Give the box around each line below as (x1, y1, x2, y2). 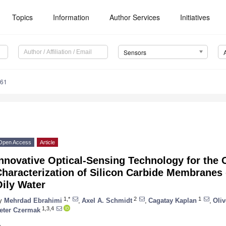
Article (40, 139, 55, 146)
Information (53, 12, 90, 22)
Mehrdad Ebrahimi (4, 196, 62, 204)
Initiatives (180, 12, 210, 22)
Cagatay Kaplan (148, 196, 197, 204)
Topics (12, 12, 33, 22)
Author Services (109, 12, 160, 22)
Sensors (123, 48, 146, 57)
